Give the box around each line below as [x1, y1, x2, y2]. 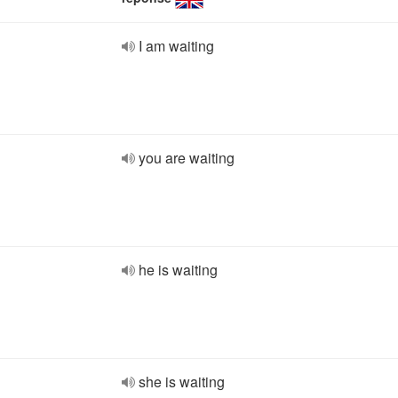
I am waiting [139, 36, 214, 56]
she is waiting [139, 371, 225, 392]
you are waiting [139, 147, 235, 168]
